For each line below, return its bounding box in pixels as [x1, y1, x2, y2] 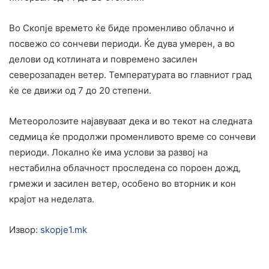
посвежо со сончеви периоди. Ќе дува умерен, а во [9, 38, 235, 50]
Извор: [9, 224, 40, 236]
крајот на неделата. [9, 193, 94, 205]
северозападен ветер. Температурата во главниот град [9, 69, 252, 81]
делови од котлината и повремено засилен [9, 53, 198, 65]
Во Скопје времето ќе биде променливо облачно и [9, 22, 234, 34]
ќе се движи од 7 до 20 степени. [9, 85, 151, 97]
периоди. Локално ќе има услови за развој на [9, 147, 208, 159]
